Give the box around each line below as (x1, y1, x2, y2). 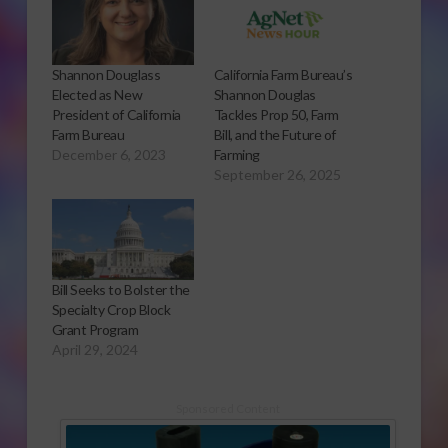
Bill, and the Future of (213, 125, 336, 143)
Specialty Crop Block (51, 300, 171, 318)
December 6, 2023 (51, 145, 166, 163)
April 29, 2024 (51, 340, 138, 358)
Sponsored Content (175, 400, 280, 415)
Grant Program (51, 320, 139, 338)
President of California (51, 105, 181, 123)
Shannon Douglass (51, 65, 161, 83)
